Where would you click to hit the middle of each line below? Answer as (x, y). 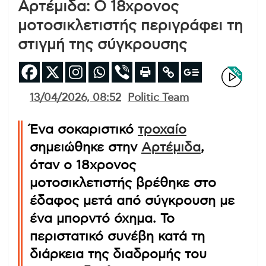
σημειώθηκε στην (85, 147)
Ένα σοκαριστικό (84, 129)
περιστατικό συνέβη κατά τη (117, 236)
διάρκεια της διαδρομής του (118, 254)
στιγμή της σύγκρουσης (102, 45)
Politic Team (158, 98)
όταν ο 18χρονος (83, 165)
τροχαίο (162, 129)
